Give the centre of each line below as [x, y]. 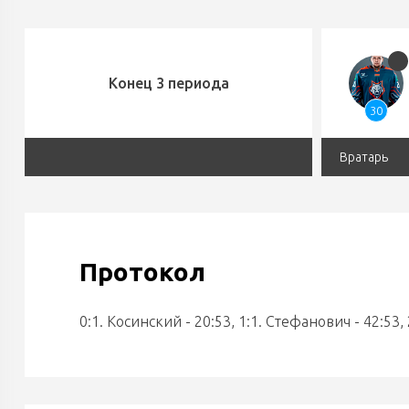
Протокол [142, 272]
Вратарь [364, 157]
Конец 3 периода [168, 83]
